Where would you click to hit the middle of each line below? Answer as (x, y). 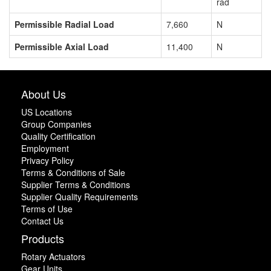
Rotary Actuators (53, 256)
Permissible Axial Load (62, 46)
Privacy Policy (47, 160)
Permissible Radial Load (64, 24)
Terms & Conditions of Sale (73, 172)
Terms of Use (47, 208)
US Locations (47, 112)
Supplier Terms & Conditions (76, 184)
